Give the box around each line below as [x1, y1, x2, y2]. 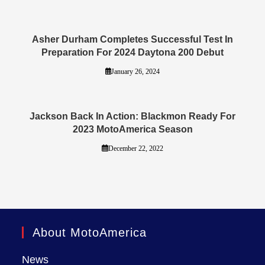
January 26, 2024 [111, 67, 160, 76]
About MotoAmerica [33, 226, 147, 239]
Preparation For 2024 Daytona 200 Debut [41, 47, 224, 57]
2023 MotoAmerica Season [72, 124, 193, 134]
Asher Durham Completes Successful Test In [32, 34, 233, 44]
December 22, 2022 [108, 144, 163, 153]
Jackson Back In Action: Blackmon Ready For [30, 111, 235, 121]
